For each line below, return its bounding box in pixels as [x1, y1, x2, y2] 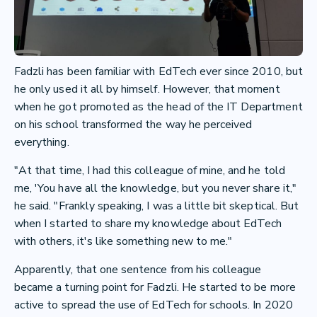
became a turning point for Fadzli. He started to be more [14, 279, 296, 295]
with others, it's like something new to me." [14, 233, 233, 249]
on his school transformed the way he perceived [14, 116, 253, 132]
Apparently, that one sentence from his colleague [14, 261, 262, 277]
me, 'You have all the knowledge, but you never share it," [14, 180, 296, 196]
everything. [14, 134, 69, 150]
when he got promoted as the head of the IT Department [14, 98, 303, 115]
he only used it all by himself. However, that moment [14, 81, 280, 97]
